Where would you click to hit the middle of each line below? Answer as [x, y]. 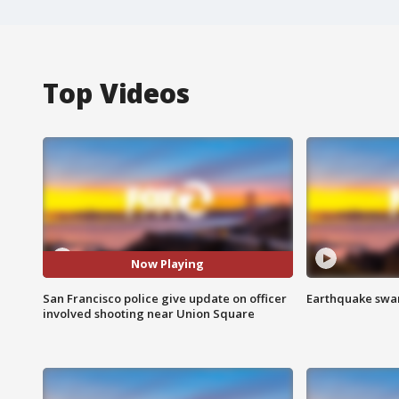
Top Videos [116, 93]
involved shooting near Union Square [149, 313]
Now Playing [168, 264]
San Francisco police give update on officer [165, 298]
